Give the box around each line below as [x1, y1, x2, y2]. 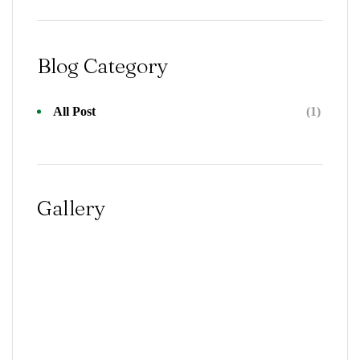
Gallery [37, 194, 105, 221]
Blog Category [37, 52, 168, 79]
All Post [53, 104, 96, 118]
